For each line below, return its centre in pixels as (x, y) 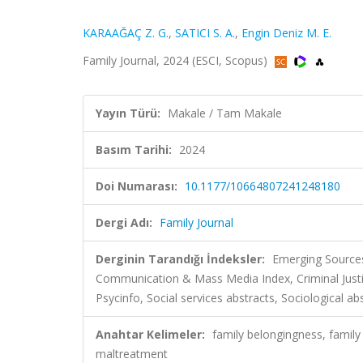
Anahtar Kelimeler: (150, 334)
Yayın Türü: (128, 113)
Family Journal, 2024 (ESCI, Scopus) (177, 60)
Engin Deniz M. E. (286, 33)
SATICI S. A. (205, 33)
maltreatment (132, 354)
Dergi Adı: (124, 222)
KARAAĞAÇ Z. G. (126, 33)
